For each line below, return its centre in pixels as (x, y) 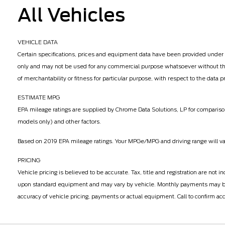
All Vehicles (71, 15)
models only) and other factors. (59, 122)
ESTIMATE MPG (39, 98)
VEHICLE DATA (38, 42)
